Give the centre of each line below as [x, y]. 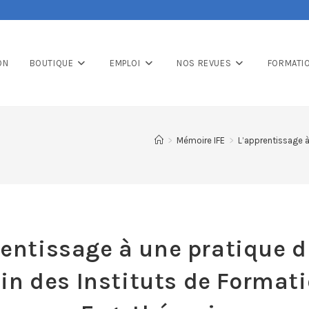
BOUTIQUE [51, 63]
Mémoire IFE [201, 140]
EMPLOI [125, 63]
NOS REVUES [204, 63]
